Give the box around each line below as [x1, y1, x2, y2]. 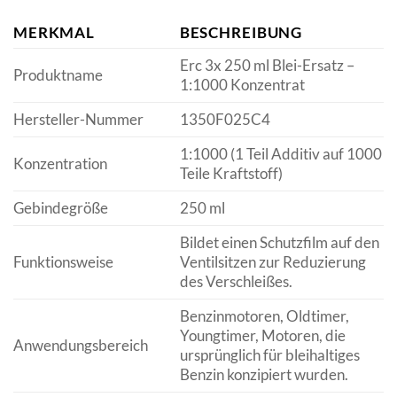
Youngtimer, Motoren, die [179, 325, 346, 345]
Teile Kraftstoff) [179, 163, 283, 183]
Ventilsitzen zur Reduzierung [179, 252, 366, 271]
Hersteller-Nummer [13, 109, 144, 128]
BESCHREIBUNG [179, 22, 303, 42]
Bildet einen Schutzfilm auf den [179, 232, 379, 252]
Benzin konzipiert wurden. [179, 364, 348, 384]
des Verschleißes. [179, 271, 292, 291]
